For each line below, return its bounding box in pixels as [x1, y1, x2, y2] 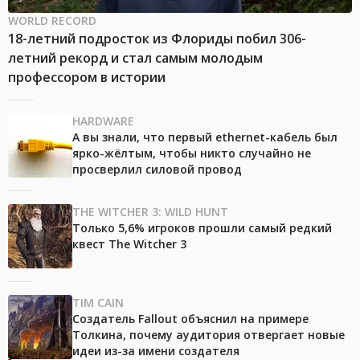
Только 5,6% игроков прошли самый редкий [72, 220, 332, 236]
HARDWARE [72, 113, 134, 129]
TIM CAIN [72, 295, 124, 311]
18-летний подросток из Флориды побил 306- [8, 30, 306, 48]
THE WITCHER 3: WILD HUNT [72, 204, 228, 220]
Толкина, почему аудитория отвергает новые [72, 327, 345, 343]
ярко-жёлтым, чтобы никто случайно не [72, 145, 311, 162]
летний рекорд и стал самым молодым [8, 49, 263, 67]
